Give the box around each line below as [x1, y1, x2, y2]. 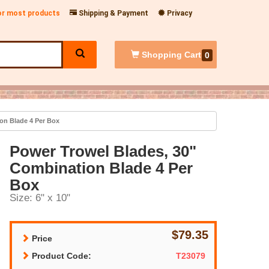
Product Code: [29, 250, 91, 261]
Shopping [139, 50, 184, 59]
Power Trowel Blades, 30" [10, 142, 196, 160]
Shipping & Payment [77, 9, 148, 17]
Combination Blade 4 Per [10, 159, 193, 177]
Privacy [165, 9, 192, 17]
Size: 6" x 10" [10, 192, 70, 204]
